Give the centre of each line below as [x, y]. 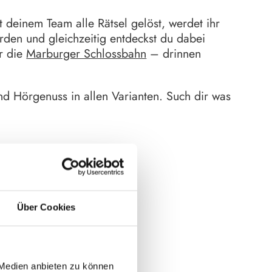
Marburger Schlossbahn [87, 53]
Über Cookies [46, 207]
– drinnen [174, 53]
